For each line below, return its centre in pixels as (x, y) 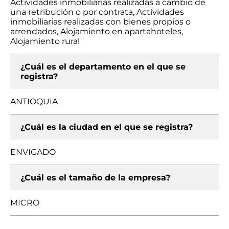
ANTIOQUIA (34, 101)
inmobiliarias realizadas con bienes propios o (100, 22)
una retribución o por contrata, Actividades (97, 12)
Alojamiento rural (45, 41)
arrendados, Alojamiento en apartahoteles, (97, 31)
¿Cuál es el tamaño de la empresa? (95, 178)
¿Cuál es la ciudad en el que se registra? (107, 127)
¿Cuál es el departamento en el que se (103, 67)
